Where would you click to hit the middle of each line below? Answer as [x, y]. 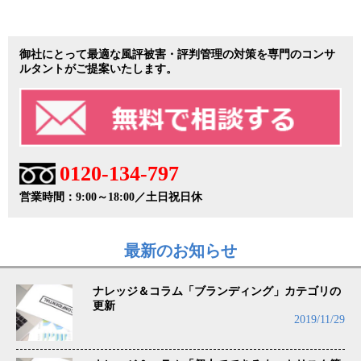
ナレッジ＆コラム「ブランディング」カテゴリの [217, 291]
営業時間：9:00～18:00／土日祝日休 [111, 197]
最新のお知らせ [180, 250]
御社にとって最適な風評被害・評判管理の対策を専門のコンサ [177, 54]
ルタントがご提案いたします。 [98, 68]
